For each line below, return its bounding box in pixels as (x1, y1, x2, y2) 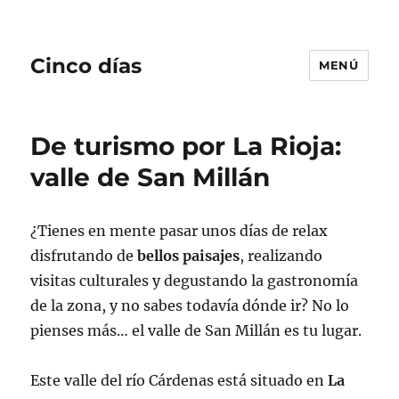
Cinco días (30, 53, 142, 78)
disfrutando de (30, 247, 138, 265)
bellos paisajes (137, 247, 240, 265)
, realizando (240, 247, 323, 265)
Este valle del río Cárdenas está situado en (30, 371, 329, 389)
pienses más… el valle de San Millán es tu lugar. (30, 322, 362, 339)
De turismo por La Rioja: (30, 131, 342, 161)
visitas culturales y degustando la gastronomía (30, 272, 359, 289)
